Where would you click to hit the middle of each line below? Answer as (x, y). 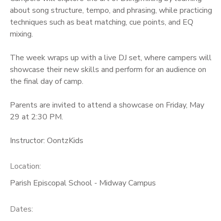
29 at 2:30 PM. (37, 117)
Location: (25, 166)
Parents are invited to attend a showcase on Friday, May (107, 105)
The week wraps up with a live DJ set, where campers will (111, 57)
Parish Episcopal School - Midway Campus (83, 183)
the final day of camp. (47, 81)
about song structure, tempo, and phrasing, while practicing (111, 10)
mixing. (21, 34)
